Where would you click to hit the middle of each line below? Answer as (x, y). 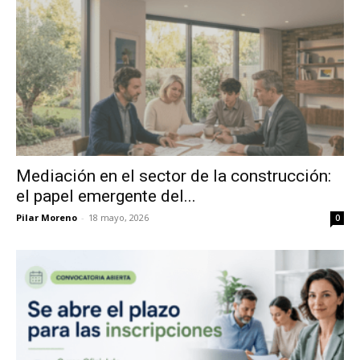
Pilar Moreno (47, 217)
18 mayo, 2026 (119, 217)
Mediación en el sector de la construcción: (174, 176)
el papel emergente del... (106, 196)
